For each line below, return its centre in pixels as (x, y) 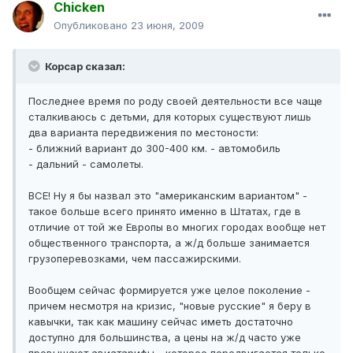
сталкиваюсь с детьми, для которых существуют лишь (170, 117)
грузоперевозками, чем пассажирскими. (135, 259)
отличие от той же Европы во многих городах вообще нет (177, 227)
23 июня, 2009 (167, 26)
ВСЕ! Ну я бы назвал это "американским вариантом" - (168, 196)
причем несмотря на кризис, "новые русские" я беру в (170, 306)
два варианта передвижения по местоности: (143, 133)
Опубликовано (92, 26)
